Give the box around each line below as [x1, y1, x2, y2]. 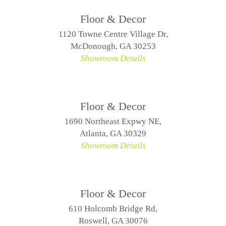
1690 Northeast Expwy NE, [65, 117, 161, 126]
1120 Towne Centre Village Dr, [58, 29, 168, 39]
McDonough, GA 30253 [70, 41, 156, 51]
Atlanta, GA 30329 [80, 129, 146, 138]
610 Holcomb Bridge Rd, [69, 204, 157, 213]
